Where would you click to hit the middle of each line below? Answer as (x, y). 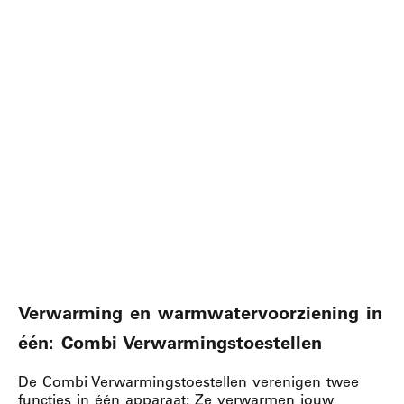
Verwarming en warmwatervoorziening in (200, 313)
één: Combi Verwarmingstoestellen (170, 343)
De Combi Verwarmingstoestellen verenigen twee (188, 381)
